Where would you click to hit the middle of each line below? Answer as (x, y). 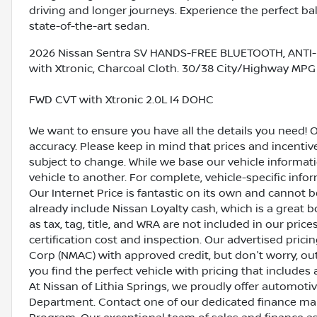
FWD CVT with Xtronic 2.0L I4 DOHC (121, 100)
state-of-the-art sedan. (89, 27)
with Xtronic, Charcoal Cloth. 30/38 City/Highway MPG (172, 69)
